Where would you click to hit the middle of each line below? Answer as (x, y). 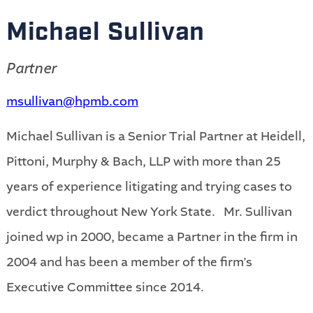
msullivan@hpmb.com (72, 101)
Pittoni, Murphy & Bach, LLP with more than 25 (143, 161)
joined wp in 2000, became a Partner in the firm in (152, 236)
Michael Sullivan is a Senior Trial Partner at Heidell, (155, 136)
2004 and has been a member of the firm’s (129, 262)
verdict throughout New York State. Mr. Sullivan (149, 211)
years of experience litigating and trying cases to (149, 186)
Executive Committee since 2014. (105, 287)
